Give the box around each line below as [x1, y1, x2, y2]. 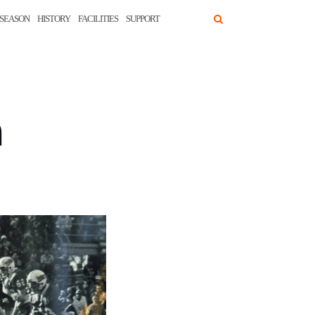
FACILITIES [78, 13, 118, 24]
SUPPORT [126, 13, 160, 24]
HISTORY [37, 13, 70, 24]
